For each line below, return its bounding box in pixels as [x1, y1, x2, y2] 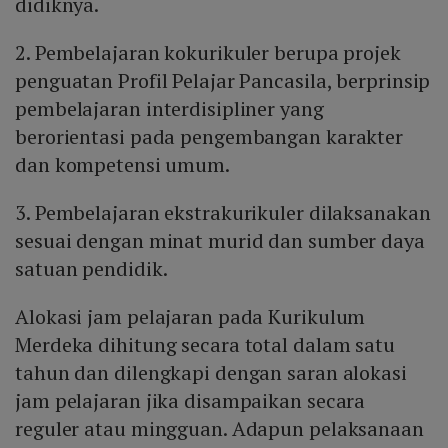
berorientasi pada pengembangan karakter [15, 122, 404, 150]
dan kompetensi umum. [15, 150, 230, 178]
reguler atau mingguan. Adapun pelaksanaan [15, 414, 424, 442]
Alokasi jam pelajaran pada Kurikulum [15, 302, 366, 330]
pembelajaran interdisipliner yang [15, 94, 324, 122]
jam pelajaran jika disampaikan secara [15, 386, 366, 414]
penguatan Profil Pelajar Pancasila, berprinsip [15, 66, 431, 94]
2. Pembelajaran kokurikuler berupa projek [15, 38, 401, 66]
